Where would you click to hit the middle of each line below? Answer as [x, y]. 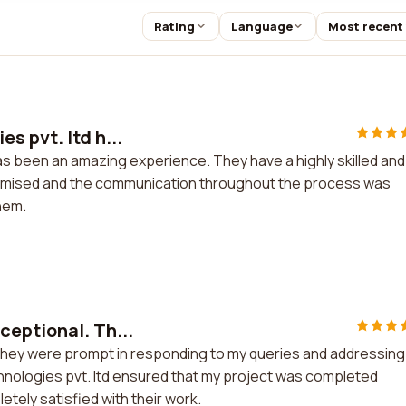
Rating [174, 26]
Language [261, 26]
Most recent [366, 26]
